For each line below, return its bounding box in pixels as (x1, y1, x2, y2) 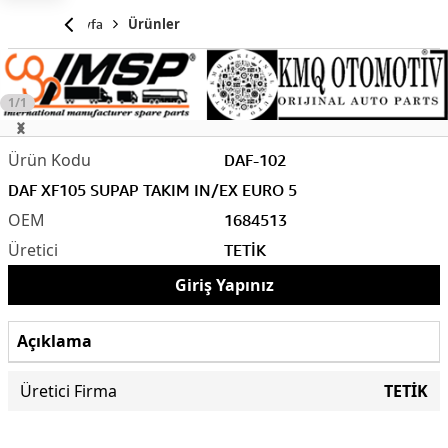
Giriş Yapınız (174, 273, 274, 296)
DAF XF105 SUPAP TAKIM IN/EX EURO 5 (8, 179, 297, 200)
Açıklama (17, 330, 92, 353)
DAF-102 (224, 149, 286, 170)
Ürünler (128, 14, 180, 33)
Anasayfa (48, 14, 103, 33)
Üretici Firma (20, 379, 117, 402)
